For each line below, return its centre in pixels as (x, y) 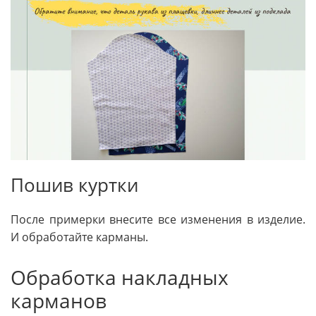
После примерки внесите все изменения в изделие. (158, 220)
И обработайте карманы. (79, 237)
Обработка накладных (120, 278)
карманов (59, 301)
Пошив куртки (74, 186)
